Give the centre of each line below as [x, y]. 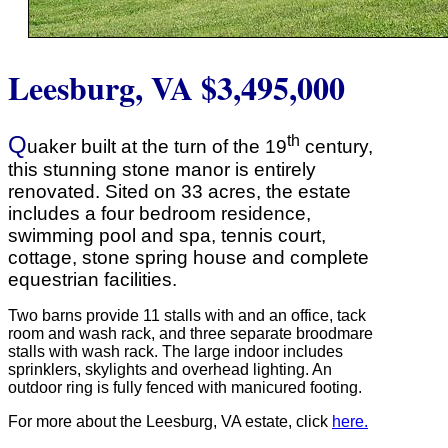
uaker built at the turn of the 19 [157, 146]
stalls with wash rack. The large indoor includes [175, 351]
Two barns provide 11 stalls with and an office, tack [187, 315]
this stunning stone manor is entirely [162, 169]
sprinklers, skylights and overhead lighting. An [170, 369]
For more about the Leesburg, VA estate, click [170, 421]
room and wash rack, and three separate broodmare [190, 333]
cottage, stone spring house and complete [188, 257]
